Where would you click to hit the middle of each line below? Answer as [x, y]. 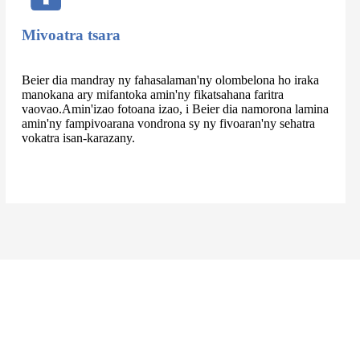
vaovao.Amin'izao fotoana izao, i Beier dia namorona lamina [176, 108]
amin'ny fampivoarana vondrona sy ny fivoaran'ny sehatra [169, 123]
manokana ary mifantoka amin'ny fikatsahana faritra [153, 94]
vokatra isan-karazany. [79, 137]
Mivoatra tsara [72, 35]
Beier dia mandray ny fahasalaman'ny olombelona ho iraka [171, 80]
